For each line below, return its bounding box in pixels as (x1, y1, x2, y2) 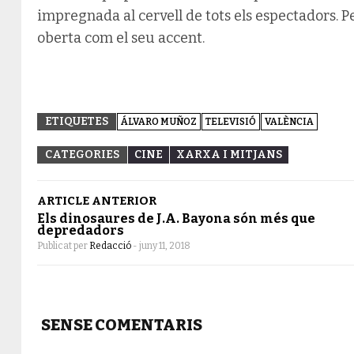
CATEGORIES (45, 147, 119, 161)
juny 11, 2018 (139, 239, 190, 251)
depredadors (37, 222, 124, 238)
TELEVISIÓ (205, 115, 256, 127)
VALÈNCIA (265, 115, 314, 127)
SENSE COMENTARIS (41, 314, 202, 334)
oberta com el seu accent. (37, 28, 205, 47)
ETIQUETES (45, 114, 108, 128)
